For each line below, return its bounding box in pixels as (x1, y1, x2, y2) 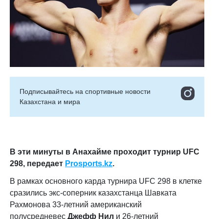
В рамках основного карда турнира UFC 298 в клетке (10, 176, 202, 185)
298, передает (10, 159, 65, 168)
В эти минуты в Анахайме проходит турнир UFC (10, 147, 199, 156)
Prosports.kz (65, 159, 112, 168)
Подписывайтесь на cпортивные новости (20, 87, 151, 95)
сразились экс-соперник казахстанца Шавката (10, 188, 176, 197)
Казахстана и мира (20, 97, 80, 106)
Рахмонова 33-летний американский (10, 200, 142, 209)
